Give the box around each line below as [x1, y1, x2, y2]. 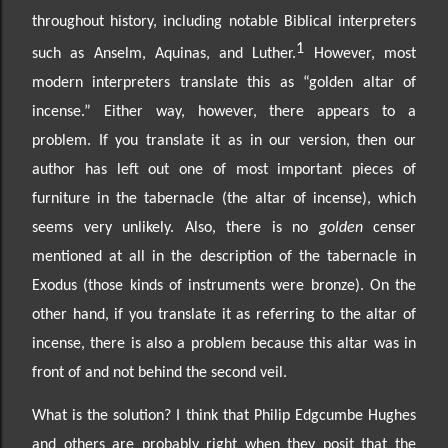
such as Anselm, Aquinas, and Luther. [32, 46, 297, 63]
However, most [313, 46, 417, 63]
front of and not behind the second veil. [32, 365, 287, 382]
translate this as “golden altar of [179, 75, 417, 92]
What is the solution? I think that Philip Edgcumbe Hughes [32, 408, 416, 425]
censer [373, 220, 416, 237]
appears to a [317, 104, 417, 121]
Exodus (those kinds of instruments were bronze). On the [32, 278, 416, 295]
